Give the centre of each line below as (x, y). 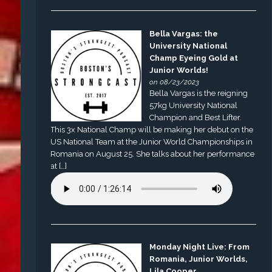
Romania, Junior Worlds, (199, 259)
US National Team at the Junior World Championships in (152, 141)
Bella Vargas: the (184, 33)
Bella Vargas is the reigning (199, 93)
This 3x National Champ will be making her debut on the (152, 129)
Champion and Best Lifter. (196, 117)
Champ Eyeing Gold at (194, 58)
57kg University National (194, 105)
